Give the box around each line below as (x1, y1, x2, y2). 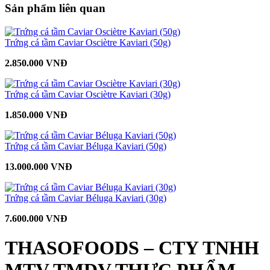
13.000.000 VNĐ (5, 162, 72, 172)
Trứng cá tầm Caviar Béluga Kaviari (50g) (5, 141, 166, 152)
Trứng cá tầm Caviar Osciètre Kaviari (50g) (5, 37, 171, 48)
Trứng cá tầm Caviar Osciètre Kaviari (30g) (5, 89, 171, 100)
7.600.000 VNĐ (5, 213, 67, 224)
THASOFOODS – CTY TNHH (5, 237, 259, 259)
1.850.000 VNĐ (5, 110, 67, 121)
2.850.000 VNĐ (5, 58, 67, 69)
